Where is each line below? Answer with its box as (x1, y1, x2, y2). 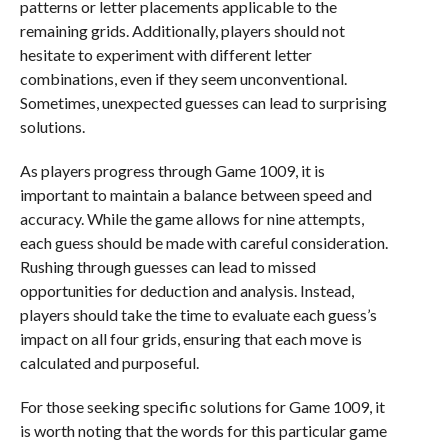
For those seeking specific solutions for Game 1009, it (19, 397, 385, 416)
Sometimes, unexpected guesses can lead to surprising (19, 93, 387, 112)
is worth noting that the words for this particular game (19, 421, 387, 440)
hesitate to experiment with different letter (19, 45, 312, 64)
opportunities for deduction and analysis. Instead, (19, 281, 354, 300)
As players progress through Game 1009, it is (19, 161, 325, 180)
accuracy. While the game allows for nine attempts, (19, 209, 364, 228)
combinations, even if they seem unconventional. (19, 69, 347, 88)
